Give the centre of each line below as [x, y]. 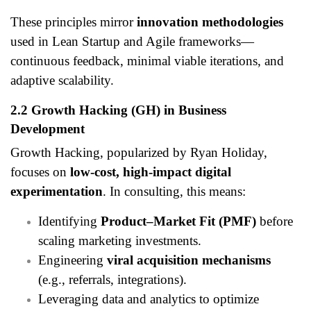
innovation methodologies [210, 22]
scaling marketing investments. [120, 241]
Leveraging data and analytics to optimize [149, 299]
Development [48, 128]
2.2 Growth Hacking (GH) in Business [118, 110]
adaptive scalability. [62, 80]
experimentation [57, 191]
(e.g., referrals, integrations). [112, 279]
